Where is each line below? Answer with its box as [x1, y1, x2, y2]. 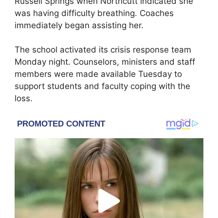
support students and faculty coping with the [15, 81, 190, 91]
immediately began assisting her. [15, 20, 144, 30]
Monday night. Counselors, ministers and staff [15, 57, 195, 67]
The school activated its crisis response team [15, 45, 191, 55]
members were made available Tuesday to [15, 69, 182, 79]
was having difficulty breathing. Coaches [15, 8, 174, 18]
